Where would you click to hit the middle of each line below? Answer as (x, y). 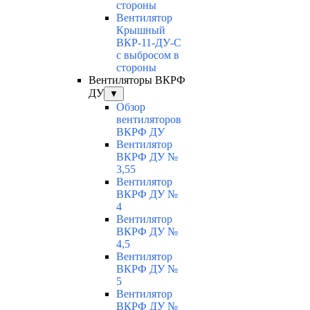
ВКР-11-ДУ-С (149, 43)
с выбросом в (148, 55)
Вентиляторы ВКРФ (137, 80)
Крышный (141, 30)
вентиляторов (149, 120)
